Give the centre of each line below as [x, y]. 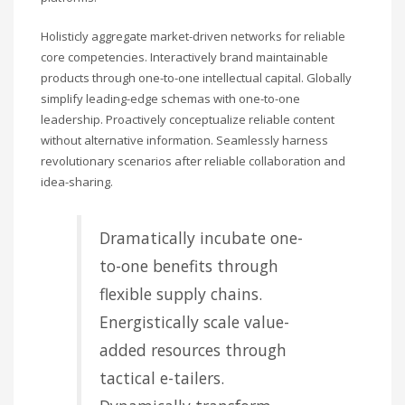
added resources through [193, 350]
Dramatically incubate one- [201, 238]
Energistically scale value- [194, 322]
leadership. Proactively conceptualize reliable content [188, 120]
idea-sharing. [77, 182]
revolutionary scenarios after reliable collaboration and [193, 161]
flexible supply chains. [181, 294]
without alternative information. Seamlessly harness [184, 141]
